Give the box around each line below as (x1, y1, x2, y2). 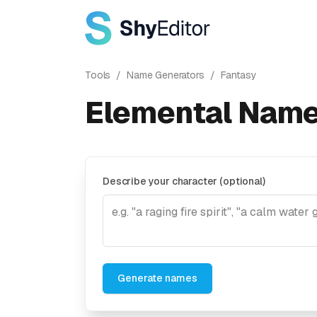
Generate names (117, 272, 197, 284)
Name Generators (127, 69, 204, 81)
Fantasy (220, 69, 257, 81)
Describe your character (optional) (103, 175, 265, 188)
